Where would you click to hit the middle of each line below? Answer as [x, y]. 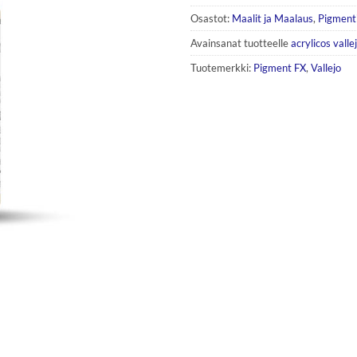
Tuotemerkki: [222, 68]
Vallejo [326, 68]
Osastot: [211, 19]
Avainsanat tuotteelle [241, 43]
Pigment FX [280, 68]
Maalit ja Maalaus [273, 19]
